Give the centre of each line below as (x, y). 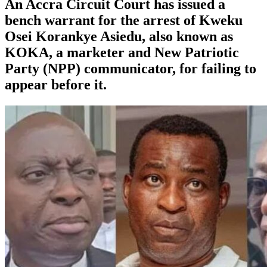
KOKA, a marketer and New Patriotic (122, 52)
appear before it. (56, 84)
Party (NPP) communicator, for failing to (131, 68)
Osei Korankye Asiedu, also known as (119, 36)
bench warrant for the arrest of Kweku (124, 20)
